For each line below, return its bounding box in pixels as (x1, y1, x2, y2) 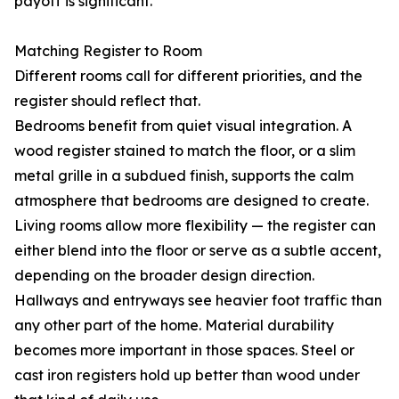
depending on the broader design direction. (14, 266, 314, 285)
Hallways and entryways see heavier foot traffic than (14, 291, 382, 310)
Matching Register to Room (14, 42, 202, 61)
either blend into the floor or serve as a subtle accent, (14, 241, 381, 260)
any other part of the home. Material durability (14, 316, 334, 335)
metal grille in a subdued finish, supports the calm (14, 167, 354, 185)
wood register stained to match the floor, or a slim (14, 142, 355, 160)
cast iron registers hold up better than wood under (14, 366, 360, 385)
